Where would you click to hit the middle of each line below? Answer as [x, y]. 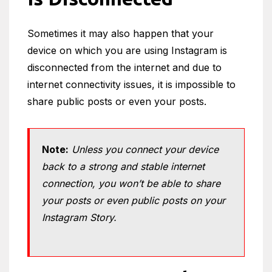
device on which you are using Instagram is [127, 50]
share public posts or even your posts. [117, 101]
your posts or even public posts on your [134, 200]
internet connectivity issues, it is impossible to [131, 84]
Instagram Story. [79, 217]
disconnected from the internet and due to [124, 67]
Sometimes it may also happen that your [121, 33]
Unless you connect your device [145, 149]
